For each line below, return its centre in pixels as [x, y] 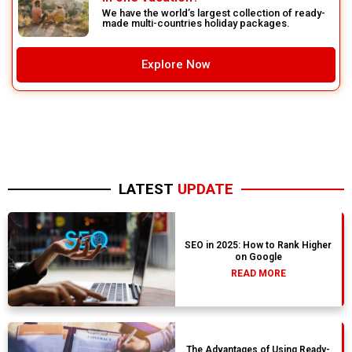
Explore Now [176, 64]
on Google [258, 257]
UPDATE [205, 189]
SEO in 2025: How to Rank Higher [258, 246]
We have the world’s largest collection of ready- [214, 13]
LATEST [148, 189]
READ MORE [258, 274]
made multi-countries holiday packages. [196, 23]
